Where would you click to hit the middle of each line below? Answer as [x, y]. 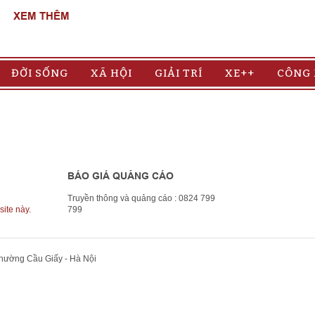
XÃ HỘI [111, 73]
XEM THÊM [41, 17]
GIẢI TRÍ [179, 73]
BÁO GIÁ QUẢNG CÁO [120, 176]
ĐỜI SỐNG [40, 73]
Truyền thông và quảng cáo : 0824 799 [141, 199]
